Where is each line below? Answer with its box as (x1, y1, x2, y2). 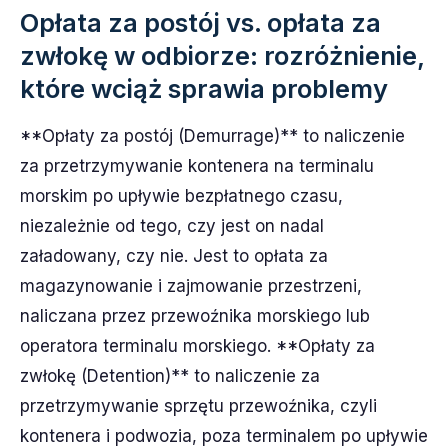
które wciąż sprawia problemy (20, 73, 388, 104)
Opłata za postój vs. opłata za (20, 7, 381, 38)
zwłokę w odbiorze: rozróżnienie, (20, 40, 424, 71)
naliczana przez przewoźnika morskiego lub (20, 306, 370, 326)
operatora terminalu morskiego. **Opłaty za (20, 336, 375, 356)
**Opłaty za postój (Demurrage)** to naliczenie (20, 126, 405, 146)
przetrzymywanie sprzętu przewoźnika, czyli (20, 396, 377, 416)
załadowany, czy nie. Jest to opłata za (20, 246, 328, 266)
